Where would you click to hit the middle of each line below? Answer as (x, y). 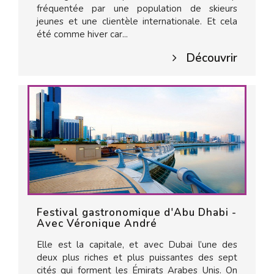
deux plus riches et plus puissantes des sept (137, 257)
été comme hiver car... (82, 34)
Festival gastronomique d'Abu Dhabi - (137, 213)
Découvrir (212, 58)
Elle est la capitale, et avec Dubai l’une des (137, 245)
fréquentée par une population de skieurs (137, 9)
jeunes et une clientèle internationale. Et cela (137, 21)
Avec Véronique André (97, 224)
